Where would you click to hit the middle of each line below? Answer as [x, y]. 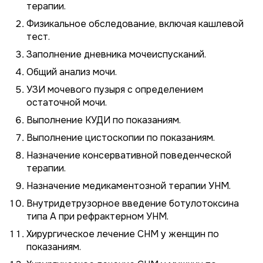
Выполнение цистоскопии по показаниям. [121, 138]
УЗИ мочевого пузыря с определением [115, 90]
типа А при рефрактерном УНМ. [97, 216]
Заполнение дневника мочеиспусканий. [116, 54]
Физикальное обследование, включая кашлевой [135, 24]
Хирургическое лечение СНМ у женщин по [123, 234]
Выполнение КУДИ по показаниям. [104, 120]
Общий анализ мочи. [72, 72]
